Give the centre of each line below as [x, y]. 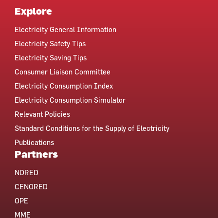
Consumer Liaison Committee [63, 72]
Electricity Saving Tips [51, 57]
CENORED [31, 186]
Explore [33, 10]
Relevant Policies [42, 114]
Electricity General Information [65, 29]
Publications [34, 142]
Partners [36, 154]
